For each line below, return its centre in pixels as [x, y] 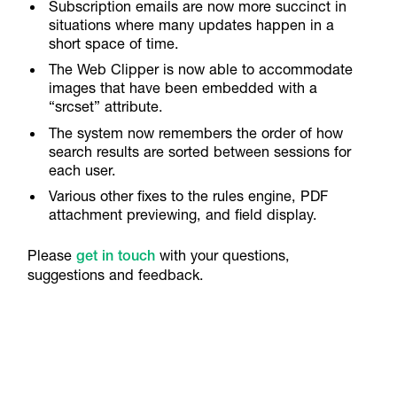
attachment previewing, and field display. [183, 214]
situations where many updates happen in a [192, 25]
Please [51, 255]
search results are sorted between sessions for [200, 151]
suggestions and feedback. [115, 274]
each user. [83, 170]
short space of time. [114, 44]
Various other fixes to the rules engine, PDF [189, 195]
